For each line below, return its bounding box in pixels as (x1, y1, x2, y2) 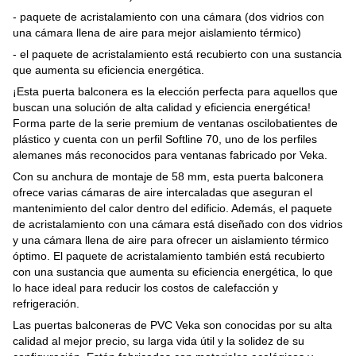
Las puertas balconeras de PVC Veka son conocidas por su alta (13, 319, 332, 332)
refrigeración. (13, 297, 79, 311)
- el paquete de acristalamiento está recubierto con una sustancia (13, 48, 342, 61)
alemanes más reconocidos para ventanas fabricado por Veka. (13, 149, 327, 162)
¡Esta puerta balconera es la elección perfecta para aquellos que (13, 85, 338, 99)
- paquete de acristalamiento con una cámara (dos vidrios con (13, 10, 324, 24)
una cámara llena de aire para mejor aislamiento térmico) (13, 26, 301, 40)
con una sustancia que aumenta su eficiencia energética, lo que (13, 265, 333, 279)
